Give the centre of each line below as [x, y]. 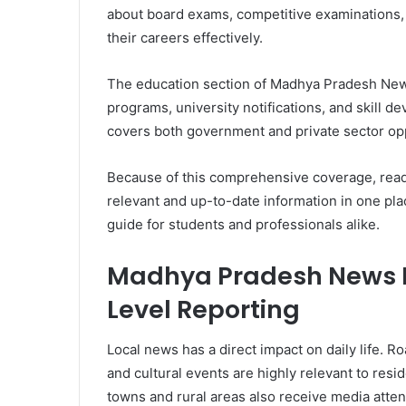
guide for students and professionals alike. [243, 224]
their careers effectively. [185, 37]
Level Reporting [203, 309]
